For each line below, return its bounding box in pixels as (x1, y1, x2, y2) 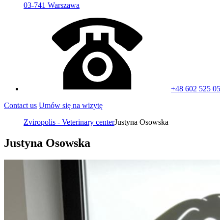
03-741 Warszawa (24, 1, 80, 9)
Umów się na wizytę (39, 101, 103, 110)
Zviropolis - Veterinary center (24, 118, 114, 126)
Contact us (4, 101, 37, 110)
